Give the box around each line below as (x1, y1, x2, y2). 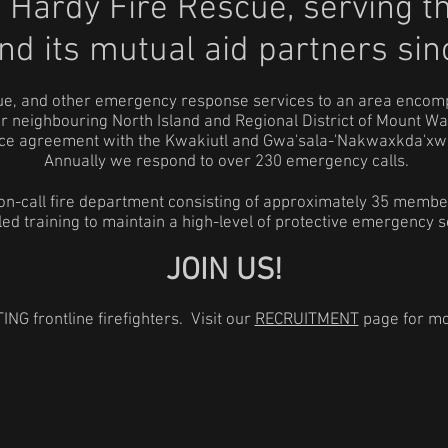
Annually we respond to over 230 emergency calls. (39, 152, 409, 172)
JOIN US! (166, 253, 282, 290)
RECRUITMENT (254, 310, 359, 330)
